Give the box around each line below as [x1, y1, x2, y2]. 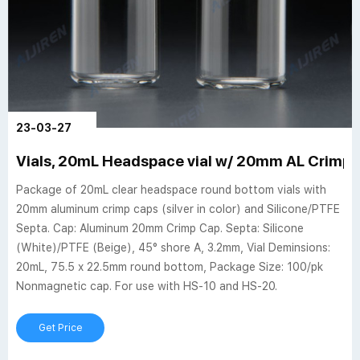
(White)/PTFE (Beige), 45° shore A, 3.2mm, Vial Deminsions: [16, 241, 330, 254]
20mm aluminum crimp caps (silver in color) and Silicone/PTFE [16, 202, 340, 215]
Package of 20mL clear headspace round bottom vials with [16, 183, 326, 196]
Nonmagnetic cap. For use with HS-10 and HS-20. [16, 280, 277, 292]
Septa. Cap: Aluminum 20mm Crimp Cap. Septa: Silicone [16, 222, 304, 235]
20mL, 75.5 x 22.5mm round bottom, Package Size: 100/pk [16, 260, 323, 273]
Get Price [38, 322, 83, 333]
